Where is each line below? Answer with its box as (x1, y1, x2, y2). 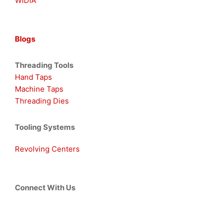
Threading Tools (15, 60, 73, 70)
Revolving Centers (15, 144, 80, 154)
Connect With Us (15, 183, 75, 193)
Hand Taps (15, 72, 52, 82)
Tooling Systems (15, 122, 75, 132)
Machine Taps (15, 84, 63, 94)
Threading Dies (15, 96, 69, 106)
